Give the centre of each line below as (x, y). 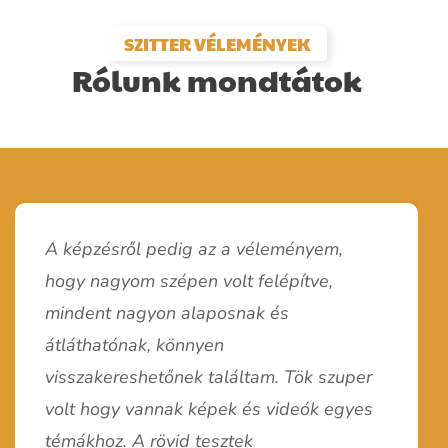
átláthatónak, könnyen (134, 345)
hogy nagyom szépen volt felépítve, (189, 281)
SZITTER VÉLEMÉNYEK (216, 43)
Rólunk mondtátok (216, 79)
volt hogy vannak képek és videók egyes (209, 409)
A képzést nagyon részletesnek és (300, 430)
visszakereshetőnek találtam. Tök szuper (208, 377)
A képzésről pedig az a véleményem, (194, 249)
